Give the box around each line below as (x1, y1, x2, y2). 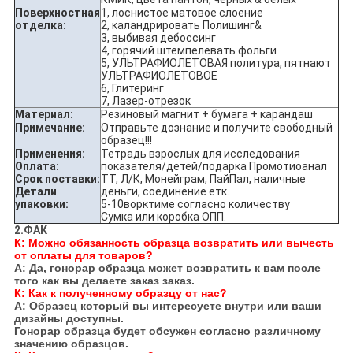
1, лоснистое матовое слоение (100, 6, 263, 20)
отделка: (14, 19, 66, 32)
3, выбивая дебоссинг (100, 32, 216, 45)
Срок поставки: (14, 173, 100, 186)
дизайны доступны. (13, 312, 124, 325)
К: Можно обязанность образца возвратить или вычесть (13, 236, 334, 250)
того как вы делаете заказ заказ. (13, 274, 195, 288)
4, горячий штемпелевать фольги (100, 44, 277, 58)
